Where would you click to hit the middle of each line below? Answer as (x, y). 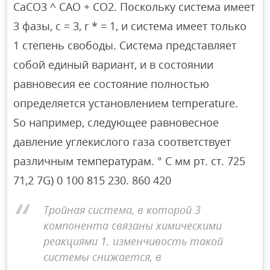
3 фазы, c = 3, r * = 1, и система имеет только (130, 26)
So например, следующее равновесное (116, 123)
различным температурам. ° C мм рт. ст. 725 (130, 161)
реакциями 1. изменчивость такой (133, 241)
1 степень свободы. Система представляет (125, 46)
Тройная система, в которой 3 (122, 209)
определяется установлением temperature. (126, 103)
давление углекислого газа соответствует (122, 142)
